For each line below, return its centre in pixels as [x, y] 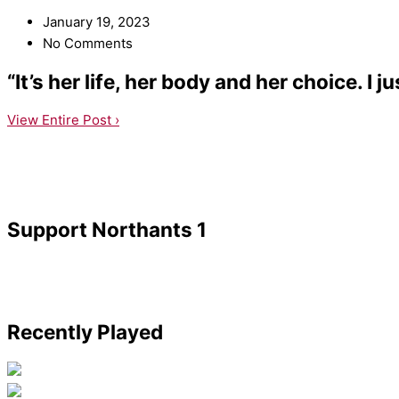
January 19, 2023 [97, 22]
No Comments [88, 44]
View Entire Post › [63, 119]
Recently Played [85, 331]
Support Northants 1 [107, 230]
